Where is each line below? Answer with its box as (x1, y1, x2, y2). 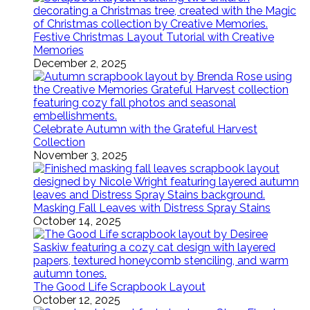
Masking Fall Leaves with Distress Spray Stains (33, 201, 271, 215)
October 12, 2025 (33, 293, 120, 307)
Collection (33, 136, 85, 149)
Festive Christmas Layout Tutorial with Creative (33, 30, 274, 44)
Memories (33, 44, 84, 57)
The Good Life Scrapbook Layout (33, 280, 206, 293)
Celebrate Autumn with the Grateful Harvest (33, 122, 257, 136)
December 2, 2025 (33, 57, 127, 70)
